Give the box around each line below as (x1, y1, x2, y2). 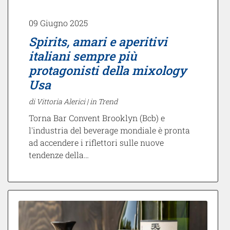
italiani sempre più (29, 48, 137, 64)
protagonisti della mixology (29, 62, 186, 79)
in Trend (90, 97, 118, 107)
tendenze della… (29, 149, 89, 161)
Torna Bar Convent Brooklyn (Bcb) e (29, 112, 165, 124)
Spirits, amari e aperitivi (29, 33, 167, 50)
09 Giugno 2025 (29, 17, 88, 29)
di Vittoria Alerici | (29, 97, 90, 107)
